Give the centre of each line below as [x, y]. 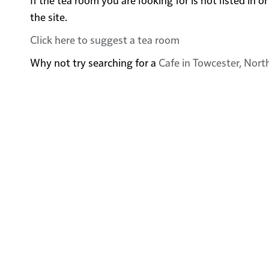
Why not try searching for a [95, 62]
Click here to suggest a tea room [105, 40]
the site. [49, 17]
